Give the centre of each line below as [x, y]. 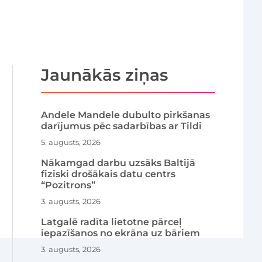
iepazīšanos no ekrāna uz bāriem [121, 233]
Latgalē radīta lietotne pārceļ [112, 222]
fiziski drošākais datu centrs [108, 174]
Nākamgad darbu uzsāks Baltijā [118, 163]
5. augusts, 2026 [71, 142]
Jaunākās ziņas [105, 75]
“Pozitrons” [68, 185]
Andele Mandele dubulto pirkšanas [126, 115]
